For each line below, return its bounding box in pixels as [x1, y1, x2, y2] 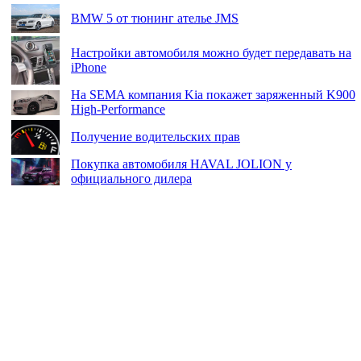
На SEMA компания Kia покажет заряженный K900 [71, 88, 355, 102]
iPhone [71, 60, 106, 75]
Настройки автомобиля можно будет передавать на [71, 46, 351, 60]
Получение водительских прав [71, 130, 240, 144]
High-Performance [71, 102, 165, 117]
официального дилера [71, 172, 192, 186]
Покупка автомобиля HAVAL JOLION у [71, 157, 292, 172]
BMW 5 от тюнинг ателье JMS [71, 11, 239, 26]
